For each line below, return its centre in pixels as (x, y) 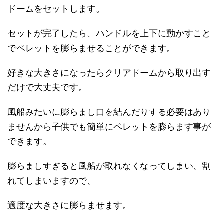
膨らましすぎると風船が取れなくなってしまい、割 (109, 166)
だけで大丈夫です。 (47, 87)
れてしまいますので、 (52, 180)
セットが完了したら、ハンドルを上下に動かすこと (109, 33)
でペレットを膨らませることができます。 (91, 48)
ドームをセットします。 (56, 9)
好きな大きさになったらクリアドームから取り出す (109, 72)
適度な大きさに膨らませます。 (69, 205)
